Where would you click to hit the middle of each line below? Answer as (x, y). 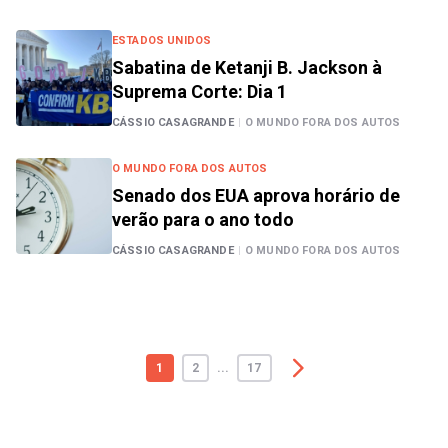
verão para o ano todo (203, 219)
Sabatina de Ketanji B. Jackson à (247, 67)
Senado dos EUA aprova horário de (256, 195)
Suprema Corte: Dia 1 (199, 91)
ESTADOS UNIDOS (162, 40)
